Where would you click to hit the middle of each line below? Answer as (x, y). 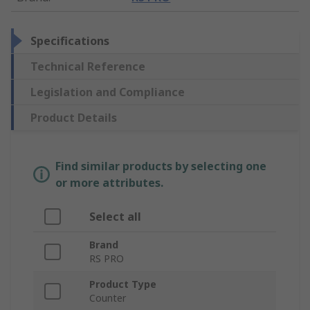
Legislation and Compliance (108, 92)
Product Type (123, 284)
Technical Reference (88, 67)
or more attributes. (109, 183)
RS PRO (107, 259)
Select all (115, 217)
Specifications (70, 41)
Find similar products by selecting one (161, 166)
